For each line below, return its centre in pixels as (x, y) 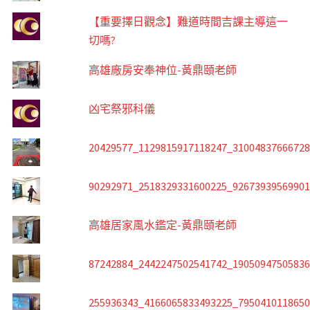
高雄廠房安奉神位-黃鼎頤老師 (162, 70)
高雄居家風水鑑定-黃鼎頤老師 (162, 225)
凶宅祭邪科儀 (121, 109)
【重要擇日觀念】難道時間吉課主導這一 (188, 22)
